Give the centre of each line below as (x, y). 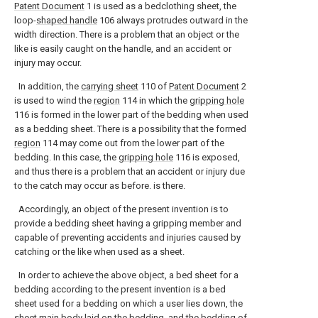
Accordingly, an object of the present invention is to (121, 209)
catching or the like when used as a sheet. (99, 252)
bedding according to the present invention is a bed (120, 289)
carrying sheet (110, 86)
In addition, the (48, 86)
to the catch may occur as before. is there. (100, 186)
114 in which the (155, 100)
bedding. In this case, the (66, 157)
